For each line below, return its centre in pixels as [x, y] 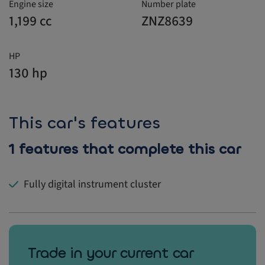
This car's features [85, 123]
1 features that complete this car [125, 149]
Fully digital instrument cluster [92, 185]
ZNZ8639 [167, 21]
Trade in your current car [111, 253]
